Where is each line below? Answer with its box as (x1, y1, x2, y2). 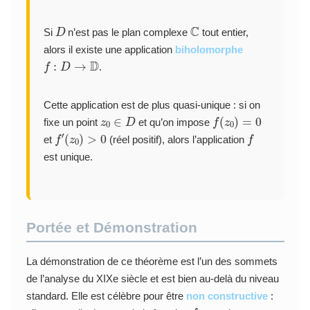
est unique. (43, 150, 93, 163)
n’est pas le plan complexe (65, 26, 191, 38)
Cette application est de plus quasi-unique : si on (43, 98, 260, 111)
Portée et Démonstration (26, 219, 197, 235)
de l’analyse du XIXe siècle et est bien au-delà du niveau (26, 272, 279, 284)
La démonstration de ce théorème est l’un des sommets (26, 255, 277, 267)
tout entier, (199, 26, 249, 38)
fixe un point (43, 116, 100, 128)
